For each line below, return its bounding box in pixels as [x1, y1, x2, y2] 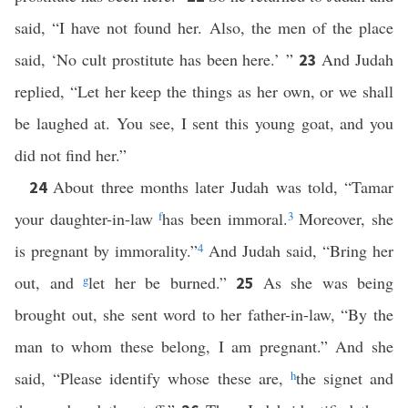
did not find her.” [15, 144, 127, 166]
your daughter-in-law [15, 208, 159, 229]
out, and [15, 271, 83, 293]
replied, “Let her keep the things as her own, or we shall [15, 80, 393, 102]
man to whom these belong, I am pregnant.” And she [15, 335, 393, 357]
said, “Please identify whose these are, [15, 367, 291, 389]
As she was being [262, 271, 393, 293]
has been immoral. [162, 208, 288, 229]
